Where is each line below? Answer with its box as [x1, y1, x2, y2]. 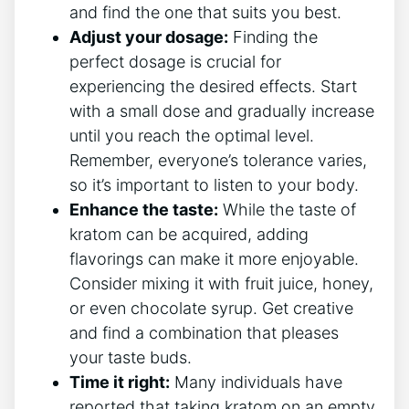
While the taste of [218, 200, 356, 220]
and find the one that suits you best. [69, 3, 341, 23]
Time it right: [69, 372, 170, 393]
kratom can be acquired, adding [69, 225, 309, 245]
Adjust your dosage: [69, 27, 228, 47]
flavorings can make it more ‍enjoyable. [69, 249, 359, 269]
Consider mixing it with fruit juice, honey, [69, 274, 373, 294]
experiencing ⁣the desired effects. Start [69, 77, 357, 97]
